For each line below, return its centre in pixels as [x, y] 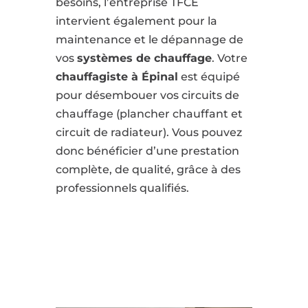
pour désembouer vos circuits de [147, 95]
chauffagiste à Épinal [117, 77]
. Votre [229, 58]
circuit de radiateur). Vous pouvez [148, 132]
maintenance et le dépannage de [149, 40]
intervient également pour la [136, 21]
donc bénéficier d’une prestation [147, 151]
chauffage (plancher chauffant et [149, 114]
